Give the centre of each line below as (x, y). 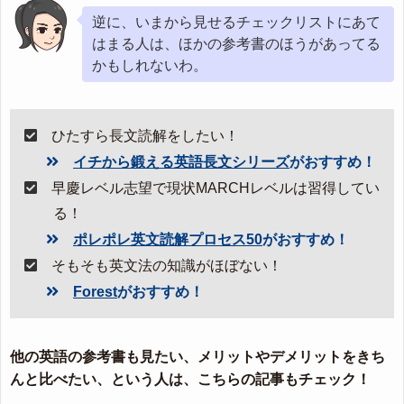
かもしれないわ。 (150, 65)
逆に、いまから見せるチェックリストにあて (236, 22)
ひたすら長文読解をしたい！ (145, 135)
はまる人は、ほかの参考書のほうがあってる (236, 43)
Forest (95, 291)
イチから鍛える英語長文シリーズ (181, 161)
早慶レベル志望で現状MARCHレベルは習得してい (216, 188)
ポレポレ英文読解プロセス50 (168, 239)
